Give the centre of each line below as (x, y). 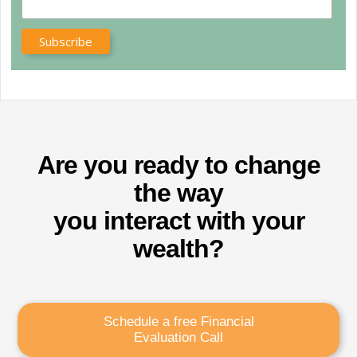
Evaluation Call (178, 338)
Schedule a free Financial (178, 322)
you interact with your (178, 221)
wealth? (178, 249)
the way (178, 193)
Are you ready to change (178, 165)
